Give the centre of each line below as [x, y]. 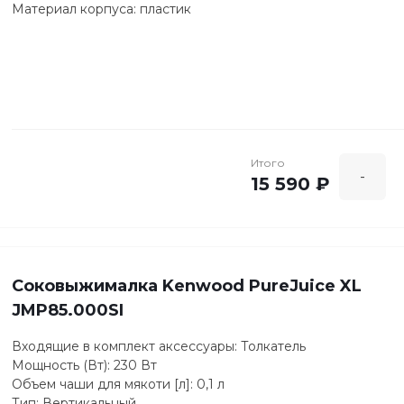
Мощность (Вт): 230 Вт [84, 366]
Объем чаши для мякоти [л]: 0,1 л [118, 385]
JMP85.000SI [68, 311]
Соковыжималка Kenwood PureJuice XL [187, 286]
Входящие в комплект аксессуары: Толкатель [159, 347]
